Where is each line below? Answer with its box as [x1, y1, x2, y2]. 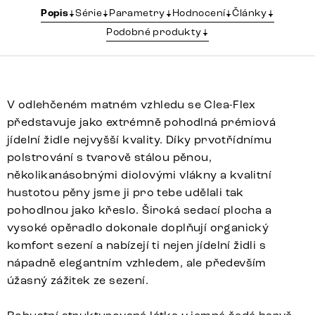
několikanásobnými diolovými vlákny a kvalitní [7, 167, 271, 181]
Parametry [109, 6, 165, 19]
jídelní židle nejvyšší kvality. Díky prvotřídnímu [7, 132, 272, 146]
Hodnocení [172, 6, 226, 19]
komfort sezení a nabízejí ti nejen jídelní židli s [7, 238, 266, 252]
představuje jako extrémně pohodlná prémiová [7, 115, 276, 129]
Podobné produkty [106, 25, 202, 38]
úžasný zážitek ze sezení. [7, 273, 148, 287]
